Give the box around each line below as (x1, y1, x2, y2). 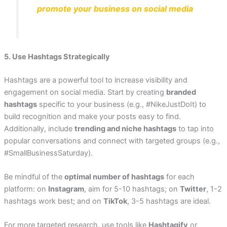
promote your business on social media (36, 4, 193, 14)
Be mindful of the (4, 172, 64, 182)
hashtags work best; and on (4, 197, 103, 206)
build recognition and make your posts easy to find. (4, 111, 181, 121)
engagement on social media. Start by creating (4, 87, 166, 97)
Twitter (179, 184, 206, 194)
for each (164, 172, 195, 182)
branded (166, 87, 196, 97)
